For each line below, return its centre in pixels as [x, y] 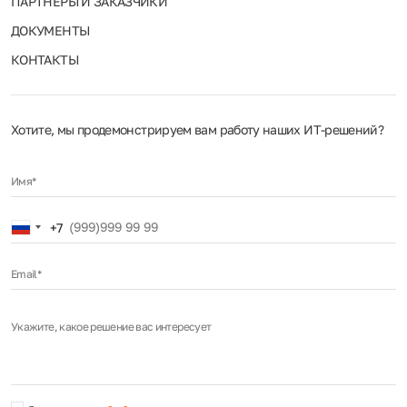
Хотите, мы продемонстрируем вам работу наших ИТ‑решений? [198, 129]
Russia [44, 228]
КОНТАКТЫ [45, 60]
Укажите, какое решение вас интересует [111, 326]
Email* [26, 273]
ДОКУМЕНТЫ [50, 30]
